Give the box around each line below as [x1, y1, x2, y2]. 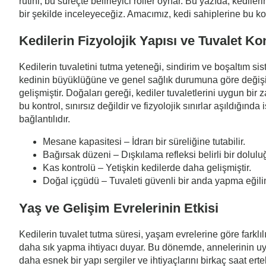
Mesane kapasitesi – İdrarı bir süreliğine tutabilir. [43, 137, 245, 147]
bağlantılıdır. [19, 114, 70, 125]
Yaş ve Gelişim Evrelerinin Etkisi [19, 200, 218, 216]
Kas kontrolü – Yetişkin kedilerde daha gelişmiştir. [43, 163, 251, 173]
